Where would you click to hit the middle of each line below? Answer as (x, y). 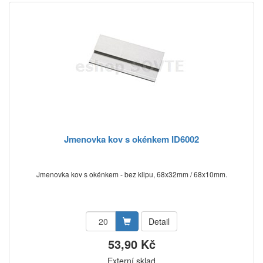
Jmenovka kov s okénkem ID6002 (131, 139)
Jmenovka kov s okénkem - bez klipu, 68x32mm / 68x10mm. (131, 174)
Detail (159, 221)
